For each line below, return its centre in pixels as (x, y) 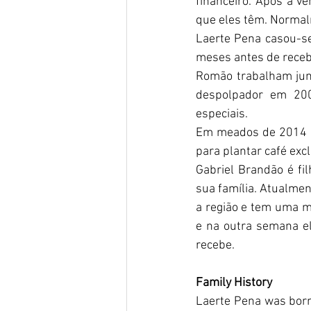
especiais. (223, 114)
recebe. (218, 245)
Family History (234, 283)
